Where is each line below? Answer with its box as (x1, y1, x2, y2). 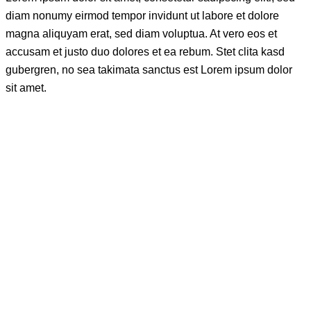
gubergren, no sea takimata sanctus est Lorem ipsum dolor (6, 64, 292, 76)
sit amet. (6, 82, 47, 94)
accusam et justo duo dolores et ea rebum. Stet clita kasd (6, 46, 285, 58)
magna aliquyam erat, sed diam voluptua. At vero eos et (6, 28, 277, 40)
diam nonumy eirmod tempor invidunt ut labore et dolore (6, 10, 279, 22)
